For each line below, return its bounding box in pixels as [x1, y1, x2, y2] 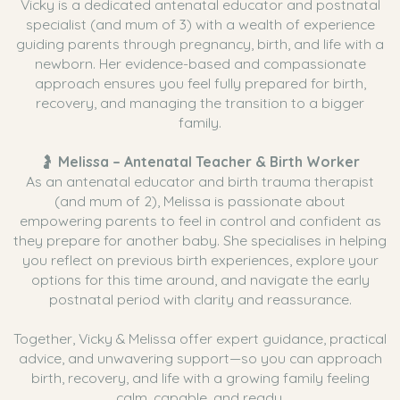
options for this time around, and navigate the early [30, 271, 370, 289]
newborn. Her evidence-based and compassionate [34, 54, 366, 73]
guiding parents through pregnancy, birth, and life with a [16, 35, 384, 54]
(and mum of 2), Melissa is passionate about [54, 192, 346, 211]
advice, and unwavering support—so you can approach [18, 349, 382, 368]
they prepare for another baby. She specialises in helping [13, 231, 387, 250]
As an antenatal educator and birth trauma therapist [26, 172, 374, 191]
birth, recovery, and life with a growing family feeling [30, 369, 370, 387]
